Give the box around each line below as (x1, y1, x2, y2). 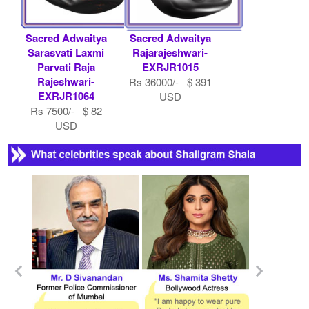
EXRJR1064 (37, 88, 94, 103)
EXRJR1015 (141, 59, 199, 74)
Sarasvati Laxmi (28, 44, 105, 60)
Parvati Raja (37, 59, 95, 74)
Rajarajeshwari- (132, 44, 208, 60)
